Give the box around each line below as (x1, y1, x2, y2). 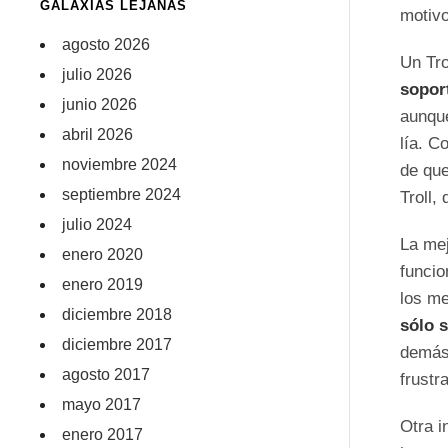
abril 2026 (62, 126, 134, 143)
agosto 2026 (62, 36, 151, 53)
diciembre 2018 (62, 306, 173, 323)
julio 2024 (62, 216, 133, 233)
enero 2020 (62, 246, 144, 263)
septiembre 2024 (62, 186, 182, 203)
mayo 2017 (62, 396, 142, 413)
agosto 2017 (62, 366, 151, 383)
